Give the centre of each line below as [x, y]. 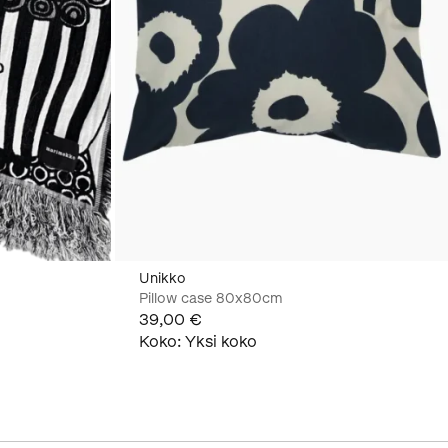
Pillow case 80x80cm [211, 298]
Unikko [162, 278]
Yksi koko [221, 341]
